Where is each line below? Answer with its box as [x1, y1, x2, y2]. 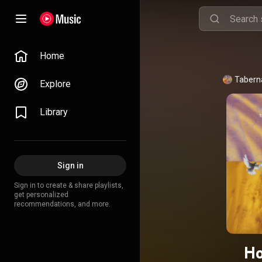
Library [40, 106, 68, 118]
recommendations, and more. [14, 200, 111, 208]
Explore [40, 78, 71, 89]
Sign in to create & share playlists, [14, 181, 123, 189]
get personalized [14, 191, 68, 199]
